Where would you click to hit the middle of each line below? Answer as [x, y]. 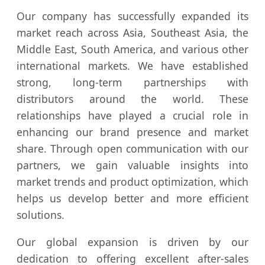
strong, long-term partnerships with [132, 82]
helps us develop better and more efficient [132, 198]
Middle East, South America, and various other [132, 49]
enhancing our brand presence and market [132, 132]
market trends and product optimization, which [132, 181]
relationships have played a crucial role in [132, 115]
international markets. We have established [132, 65]
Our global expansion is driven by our [132, 242]
